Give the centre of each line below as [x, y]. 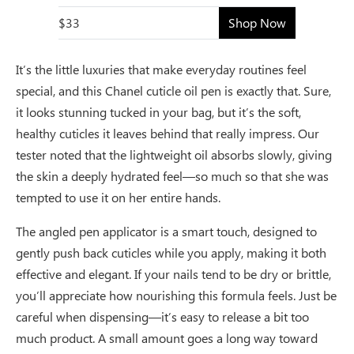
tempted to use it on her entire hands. [118, 197]
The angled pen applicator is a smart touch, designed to [166, 231]
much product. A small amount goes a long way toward [167, 337]
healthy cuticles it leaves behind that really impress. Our [168, 133]
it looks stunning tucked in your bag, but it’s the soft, [158, 111]
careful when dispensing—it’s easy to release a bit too [162, 316]
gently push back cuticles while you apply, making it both [171, 252]
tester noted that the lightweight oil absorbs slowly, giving [174, 154]
